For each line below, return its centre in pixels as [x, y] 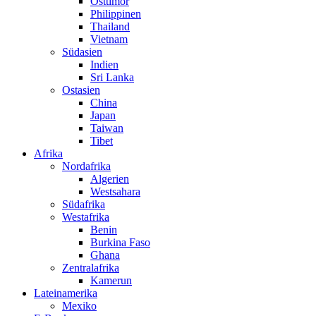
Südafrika [84, 205]
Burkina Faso [120, 243]
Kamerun [111, 281]
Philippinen [116, 14]
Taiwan [107, 128]
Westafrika [86, 217]
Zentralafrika [91, 268]
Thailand [110, 27]
